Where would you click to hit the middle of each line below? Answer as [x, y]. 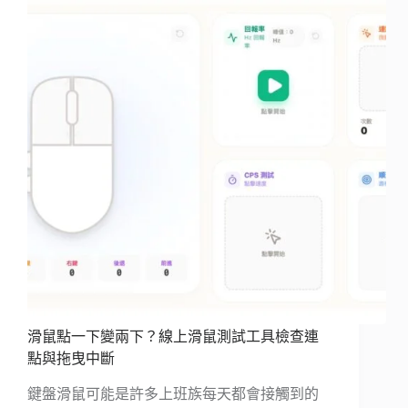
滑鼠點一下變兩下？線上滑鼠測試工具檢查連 [173, 337]
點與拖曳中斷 [71, 359]
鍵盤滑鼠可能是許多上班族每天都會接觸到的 [173, 394]
